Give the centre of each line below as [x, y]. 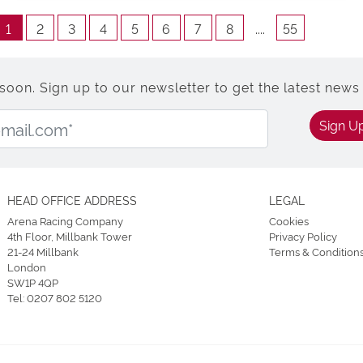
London [27, 266]
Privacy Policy [303, 235]
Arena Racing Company [65, 220]
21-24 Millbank [43, 251]
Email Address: [138, 118]
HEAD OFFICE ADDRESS [72, 199]
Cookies [288, 220]
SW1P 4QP [33, 282]
